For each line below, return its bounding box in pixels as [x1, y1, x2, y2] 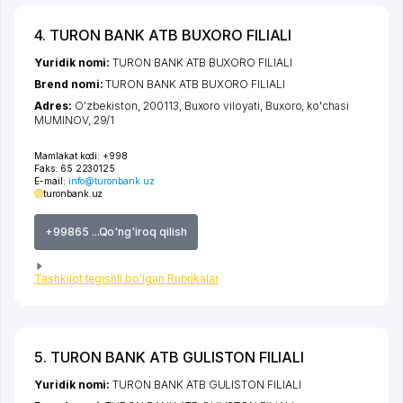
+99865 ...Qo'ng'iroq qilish [45, 224, 187, 238]
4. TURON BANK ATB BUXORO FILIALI [34, 25, 292, 44]
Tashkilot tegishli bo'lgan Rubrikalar [34, 271, 219, 285]
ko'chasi [307, 98, 349, 112]
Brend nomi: [34, 76, 106, 91]
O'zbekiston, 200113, [74, 98, 184, 112]
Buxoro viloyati [184, 98, 260, 112]
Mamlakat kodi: [34, 149, 101, 161]
